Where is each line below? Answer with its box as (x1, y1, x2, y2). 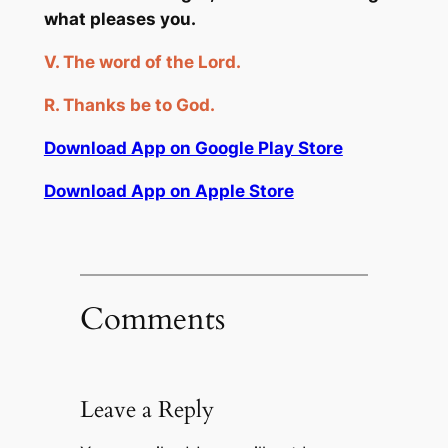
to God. (150, 95, 215, 116)
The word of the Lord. (62, 52, 241, 73)
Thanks (62, 95, 130, 116)
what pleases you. (43, 9, 196, 30)
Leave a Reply (79, 394, 214, 426)
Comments (79, 298, 225, 341)
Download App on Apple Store (43, 180, 294, 201)
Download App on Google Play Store (43, 137, 343, 158)
